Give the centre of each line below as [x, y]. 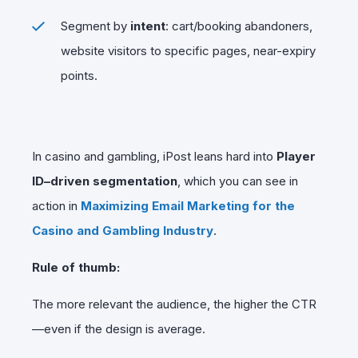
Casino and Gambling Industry [123, 230]
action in [56, 205]
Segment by [95, 26]
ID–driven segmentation [105, 181]
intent [148, 26]
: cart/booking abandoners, [239, 26]
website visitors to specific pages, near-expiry [188, 50]
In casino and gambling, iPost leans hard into [154, 156]
